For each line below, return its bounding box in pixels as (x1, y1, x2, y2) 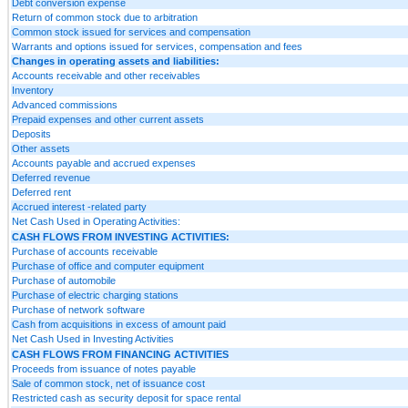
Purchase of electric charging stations (12, 289, 178, 301)
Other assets (12, 142, 70, 154)
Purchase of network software (12, 303, 145, 315)
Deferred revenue (12, 171, 90, 183)
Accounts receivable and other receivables (12, 69, 200, 81)
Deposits (12, 127, 51, 139)
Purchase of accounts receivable (12, 245, 158, 257)
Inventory (12, 84, 54, 96)
